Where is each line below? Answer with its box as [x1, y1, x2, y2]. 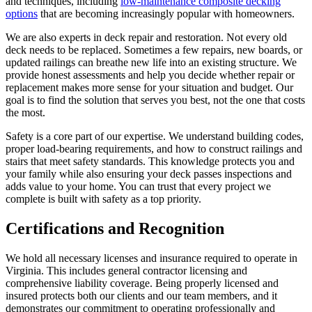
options [6, 8, 38, 20]
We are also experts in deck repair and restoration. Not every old [6, 31, 287, 44]
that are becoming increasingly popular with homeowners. [38, 8, 295, 20]
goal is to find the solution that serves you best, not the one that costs [6, 94, 305, 107]
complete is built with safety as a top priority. [6, 193, 201, 205]
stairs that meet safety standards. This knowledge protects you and [6, 155, 295, 168]
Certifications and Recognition [6, 219, 224, 238]
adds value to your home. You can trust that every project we [6, 180, 271, 193]
